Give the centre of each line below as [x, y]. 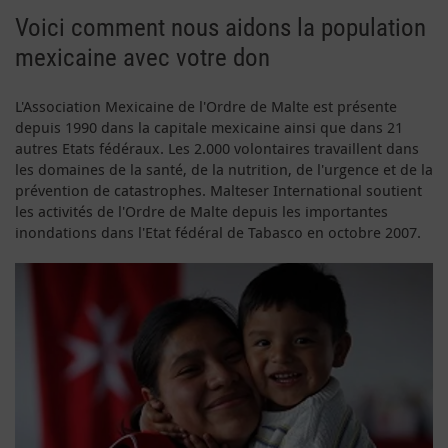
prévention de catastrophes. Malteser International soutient [218, 189]
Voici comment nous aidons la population [220, 27]
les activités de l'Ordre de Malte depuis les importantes [201, 210]
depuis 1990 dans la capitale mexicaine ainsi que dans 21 [209, 126]
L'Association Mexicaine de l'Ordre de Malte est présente [206, 105]
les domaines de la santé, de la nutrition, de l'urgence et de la [224, 168]
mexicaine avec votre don [142, 57]
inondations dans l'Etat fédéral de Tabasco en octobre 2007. [218, 231]
